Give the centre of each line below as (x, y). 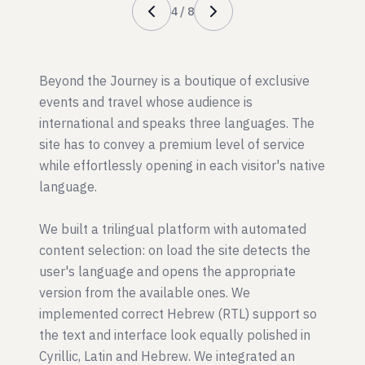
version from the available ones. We (145, 292)
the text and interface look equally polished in (175, 335)
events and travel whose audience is (146, 102)
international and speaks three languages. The (177, 123)
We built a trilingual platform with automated (173, 229)
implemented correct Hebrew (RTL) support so (178, 314)
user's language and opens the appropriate (167, 271)
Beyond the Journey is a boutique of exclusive (174, 81)
